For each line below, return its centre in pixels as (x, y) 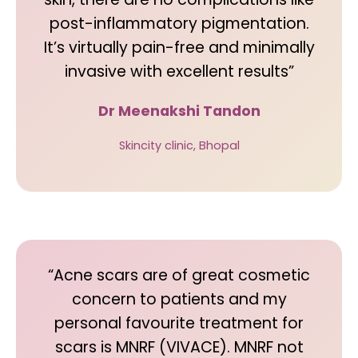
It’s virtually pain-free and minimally (179, 48)
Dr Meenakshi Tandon (179, 111)
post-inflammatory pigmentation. (179, 24)
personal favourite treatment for (179, 323)
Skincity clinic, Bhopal (179, 145)
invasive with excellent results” (179, 72)
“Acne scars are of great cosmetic (179, 275)
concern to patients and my (179, 299)
